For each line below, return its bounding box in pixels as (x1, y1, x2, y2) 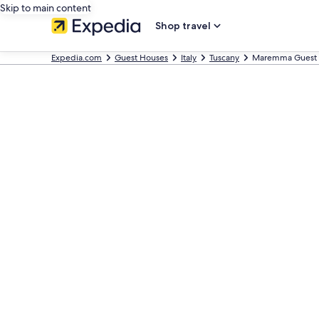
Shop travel (155, 19, 211, 32)
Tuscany (209, 52, 239, 63)
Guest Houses (115, 52, 168, 63)
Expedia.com (51, 52, 102, 63)
